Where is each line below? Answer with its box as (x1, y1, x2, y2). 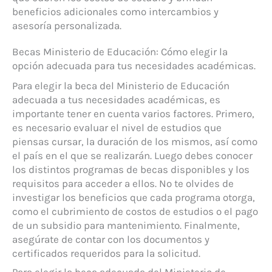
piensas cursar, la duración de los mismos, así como (12, 135, 257, 148)
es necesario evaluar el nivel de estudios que (12, 121, 222, 134)
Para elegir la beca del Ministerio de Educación (12, 79, 229, 92)
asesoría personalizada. (12, 19, 121, 32)
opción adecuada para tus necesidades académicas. (12, 59, 256, 72)
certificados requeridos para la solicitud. (12, 246, 200, 259)
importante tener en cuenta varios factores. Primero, (12, 107, 254, 120)
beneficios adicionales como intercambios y (12, 5, 219, 18)
